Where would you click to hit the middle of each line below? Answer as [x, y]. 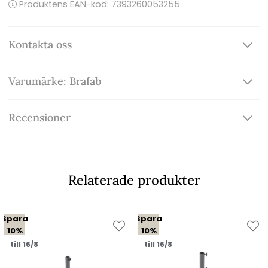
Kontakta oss [40, 45]
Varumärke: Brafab [55, 81]
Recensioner [39, 118]
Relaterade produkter [134, 180]
